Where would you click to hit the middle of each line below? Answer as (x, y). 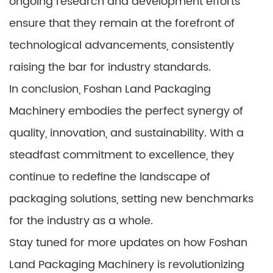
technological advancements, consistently (122, 45)
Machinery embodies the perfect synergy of (126, 111)
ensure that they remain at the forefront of (122, 23)
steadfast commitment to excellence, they (122, 155)
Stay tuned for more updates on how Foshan (128, 243)
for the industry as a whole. (81, 221)
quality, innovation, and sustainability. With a (126, 133)
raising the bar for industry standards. (110, 67)
